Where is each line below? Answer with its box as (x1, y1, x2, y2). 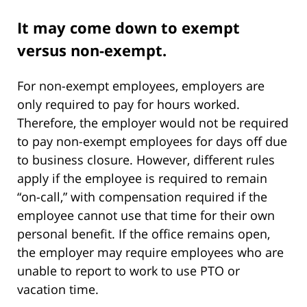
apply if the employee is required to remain (17, 169, 267, 186)
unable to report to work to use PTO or (17, 262, 240, 279)
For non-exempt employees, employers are (17, 77, 265, 94)
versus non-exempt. (17, 39, 167, 60)
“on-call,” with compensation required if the (17, 188, 267, 205)
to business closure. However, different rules (17, 151, 275, 168)
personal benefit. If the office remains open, (17, 225, 270, 242)
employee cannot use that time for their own (17, 206, 275, 223)
